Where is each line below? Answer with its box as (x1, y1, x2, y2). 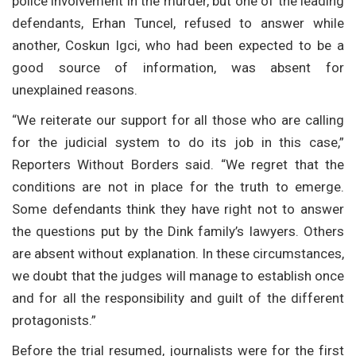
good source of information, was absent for (12, 59, 344, 75)
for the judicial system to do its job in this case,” (12, 133, 344, 150)
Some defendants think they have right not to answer (12, 200, 344, 217)
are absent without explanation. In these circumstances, (12, 245, 344, 261)
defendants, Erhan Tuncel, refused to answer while (12, 14, 344, 31)
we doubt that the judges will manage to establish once (12, 267, 344, 284)
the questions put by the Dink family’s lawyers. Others (12, 222, 344, 239)
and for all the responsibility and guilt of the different (12, 289, 344, 306)
